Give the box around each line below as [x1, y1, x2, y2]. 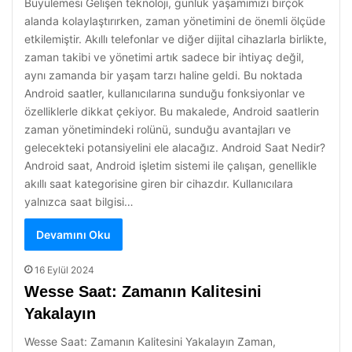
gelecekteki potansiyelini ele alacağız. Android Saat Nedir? [24, 141, 325, 154]
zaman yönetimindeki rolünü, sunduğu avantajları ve [24, 123, 291, 136]
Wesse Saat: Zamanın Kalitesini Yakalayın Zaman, [24, 335, 276, 348]
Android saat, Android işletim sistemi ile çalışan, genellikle [24, 159, 317, 172]
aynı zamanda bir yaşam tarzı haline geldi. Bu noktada [24, 68, 302, 82]
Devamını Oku [36, 228, 111, 241]
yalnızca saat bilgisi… [24, 195, 134, 208]
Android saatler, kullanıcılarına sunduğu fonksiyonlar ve [24, 86, 305, 100]
